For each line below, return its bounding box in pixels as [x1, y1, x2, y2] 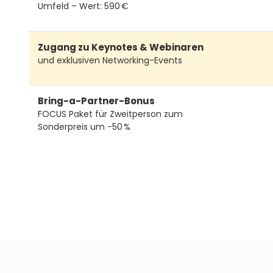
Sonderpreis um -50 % [38, 121, 130, 133]
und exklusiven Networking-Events [38, 54, 182, 66]
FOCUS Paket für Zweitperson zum [38, 108, 183, 121]
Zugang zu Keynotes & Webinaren [38, 40, 204, 54]
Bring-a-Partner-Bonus [38, 94, 155, 108]
